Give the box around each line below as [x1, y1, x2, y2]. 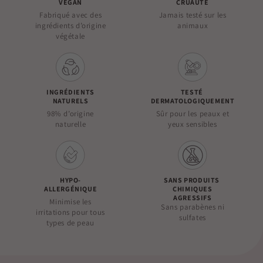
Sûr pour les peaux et [156, 108, 230, 119]
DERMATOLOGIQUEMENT [150, 96, 235, 105]
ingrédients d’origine [35, 20, 106, 31]
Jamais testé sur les [159, 9, 227, 20]
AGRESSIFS [173, 193, 212, 202]
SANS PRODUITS [164, 175, 221, 184]
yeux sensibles [168, 119, 217, 129]
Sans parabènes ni [160, 201, 225, 212]
